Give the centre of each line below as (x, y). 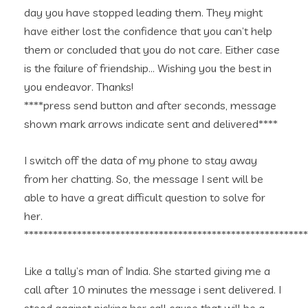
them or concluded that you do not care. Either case (152, 49)
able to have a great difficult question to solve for (145, 197)
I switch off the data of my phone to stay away (141, 160)
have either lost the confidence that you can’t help (148, 31)
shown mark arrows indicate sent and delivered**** (151, 124)
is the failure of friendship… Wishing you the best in (148, 68)
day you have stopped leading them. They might (143, 12)
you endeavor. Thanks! (79, 87)
